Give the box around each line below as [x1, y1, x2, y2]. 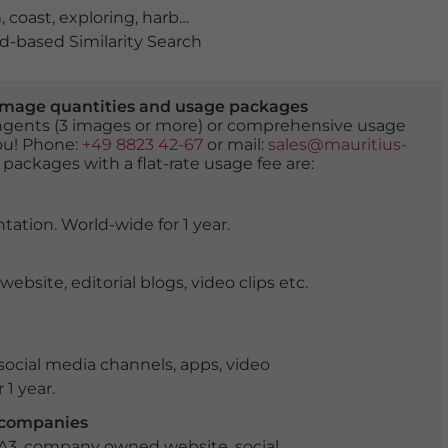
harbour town [141, 8, 179, 27]
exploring [58, 8, 135, 27]
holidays [337, 8, 404, 27]
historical [258, 8, 331, 27]
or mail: [202, 135, 268, 154]
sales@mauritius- [267, 135, 407, 154]
